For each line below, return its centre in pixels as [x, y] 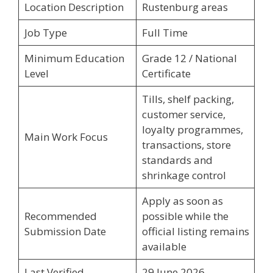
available [164, 246]
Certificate [166, 73]
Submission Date [65, 231]
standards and [177, 160]
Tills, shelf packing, [188, 99]
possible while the [185, 216]
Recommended [60, 216]
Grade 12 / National [189, 58]
